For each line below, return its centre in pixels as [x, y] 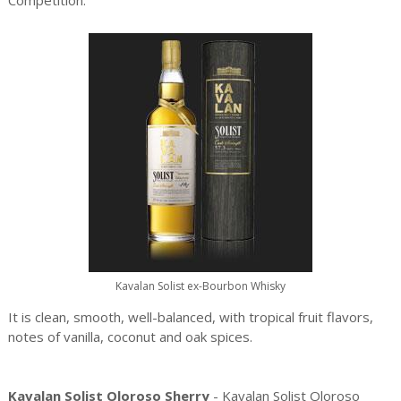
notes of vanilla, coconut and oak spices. [130, 336]
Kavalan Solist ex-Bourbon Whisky [200, 286]
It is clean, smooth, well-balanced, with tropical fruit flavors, [190, 316]
